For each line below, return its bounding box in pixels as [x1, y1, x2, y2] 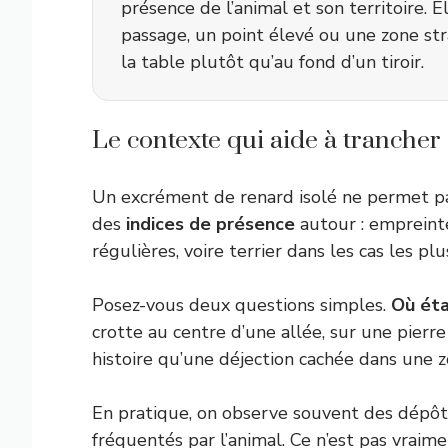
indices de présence [126, 212, 295, 236]
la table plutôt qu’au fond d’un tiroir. [121, 50, 424, 74]
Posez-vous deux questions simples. [92, 293, 391, 317]
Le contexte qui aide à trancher [92, 125, 441, 156]
